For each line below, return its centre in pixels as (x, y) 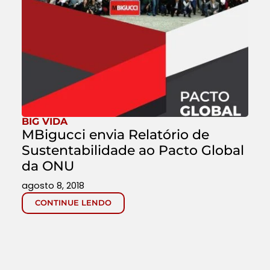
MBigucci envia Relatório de (115, 135)
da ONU (48, 166)
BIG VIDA (45, 122)
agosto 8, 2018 (53, 186)
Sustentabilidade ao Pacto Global (133, 150)
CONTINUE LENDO (73, 203)
